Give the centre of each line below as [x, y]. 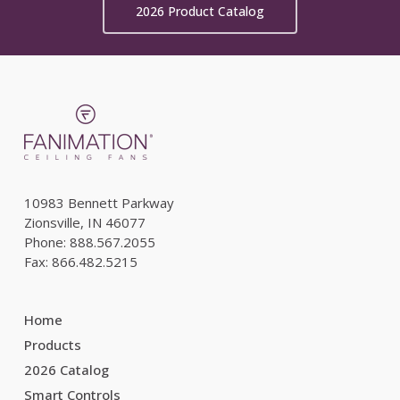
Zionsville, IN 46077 [84, 222]
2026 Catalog [66, 370]
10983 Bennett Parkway [99, 203]
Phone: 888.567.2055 [89, 242]
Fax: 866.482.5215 [80, 262]
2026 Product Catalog [200, 12]
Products [52, 345]
